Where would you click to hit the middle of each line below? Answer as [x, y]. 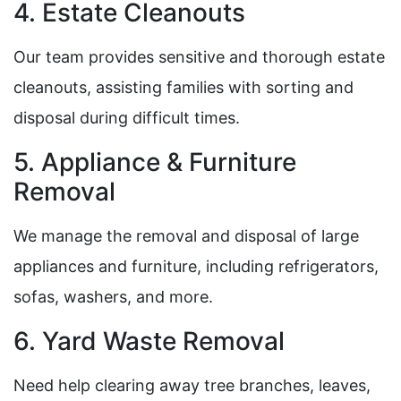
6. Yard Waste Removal [149, 341]
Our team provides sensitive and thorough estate [199, 57]
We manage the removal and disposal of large [186, 236]
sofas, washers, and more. [113, 297]
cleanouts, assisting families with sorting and [183, 88]
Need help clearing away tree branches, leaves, [192, 386]
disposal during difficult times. [127, 118]
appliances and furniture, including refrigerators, [196, 267]
